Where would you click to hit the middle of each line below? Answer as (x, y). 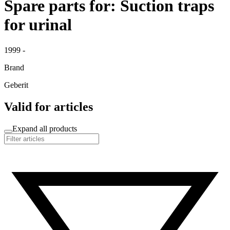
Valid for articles (49, 107)
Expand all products (45, 128)
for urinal (38, 25)
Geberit (16, 85)
